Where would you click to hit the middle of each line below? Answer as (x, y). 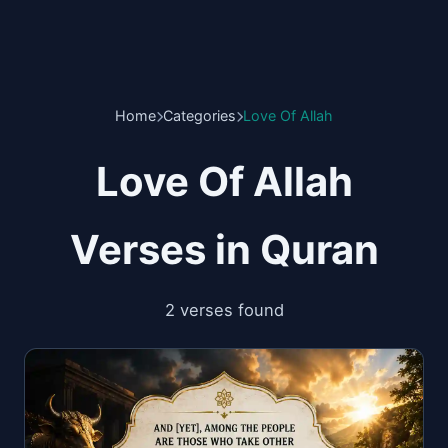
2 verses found (224, 310)
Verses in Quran (224, 249)
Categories (199, 115)
